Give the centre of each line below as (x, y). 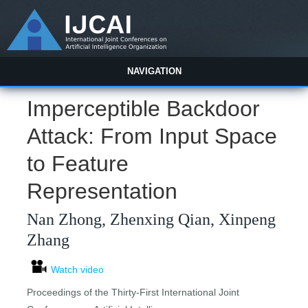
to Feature (78, 164)
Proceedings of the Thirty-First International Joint (133, 293)
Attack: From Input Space (152, 136)
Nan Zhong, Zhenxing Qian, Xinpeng (152, 220)
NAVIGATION (154, 71)
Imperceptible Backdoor (144, 109)
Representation (102, 191)
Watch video (78, 270)
